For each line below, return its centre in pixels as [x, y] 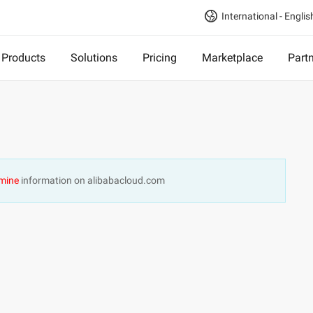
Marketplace [232, 58]
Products [23, 58]
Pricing [160, 58]
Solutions [94, 58]
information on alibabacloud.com [92, 180]
